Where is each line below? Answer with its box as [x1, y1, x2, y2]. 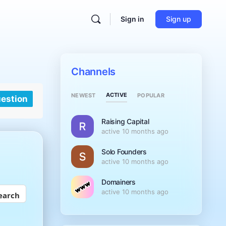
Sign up [166, 15, 191, 23]
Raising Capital [101, 117, 149, 126]
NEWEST [71, 91, 96, 99]
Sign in [121, 15, 144, 23]
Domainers [101, 178, 136, 186]
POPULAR [137, 91, 164, 99]
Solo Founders [101, 147, 147, 156]
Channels [71, 66, 116, 78]
